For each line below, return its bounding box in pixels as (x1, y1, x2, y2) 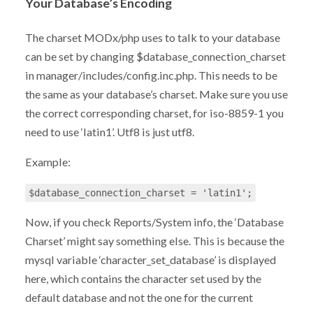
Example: (24, 155, 71, 169)
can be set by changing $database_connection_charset (24, 50, 286, 64)
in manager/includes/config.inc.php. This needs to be (24, 68, 277, 82)
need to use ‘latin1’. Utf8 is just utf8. (24, 125, 194, 139)
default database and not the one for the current (24, 291, 253, 305)
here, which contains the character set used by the (24, 272, 261, 286)
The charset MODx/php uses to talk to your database (24, 31, 280, 45)
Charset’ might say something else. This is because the (24, 234, 284, 248)
